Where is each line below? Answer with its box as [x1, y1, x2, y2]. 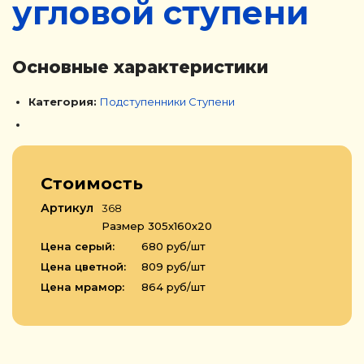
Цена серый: [41, 240, 115, 253]
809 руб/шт [138, 260, 206, 273]
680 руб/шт [138, 240, 206, 253]
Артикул [41, 201, 93, 215]
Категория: [28, 95, 100, 108]
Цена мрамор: [41, 280, 124, 293]
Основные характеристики [12, 57, 268, 77]
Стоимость [41, 173, 143, 193]
